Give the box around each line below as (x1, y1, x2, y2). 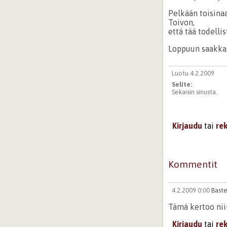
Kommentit (168, 159, 218, 170)
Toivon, (168, 17, 195, 27)
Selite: (171, 81, 194, 89)
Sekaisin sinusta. (171, 88, 217, 96)
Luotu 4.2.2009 (171, 69, 214, 78)
